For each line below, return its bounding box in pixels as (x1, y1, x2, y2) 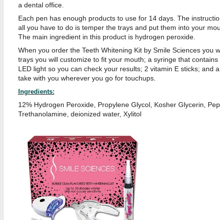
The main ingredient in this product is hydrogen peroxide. (18, 33, 195, 41)
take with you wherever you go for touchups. (18, 74, 156, 82)
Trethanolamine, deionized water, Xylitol (18, 110, 141, 118)
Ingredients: (18, 88, 55, 95)
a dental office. (18, 1, 64, 9)
